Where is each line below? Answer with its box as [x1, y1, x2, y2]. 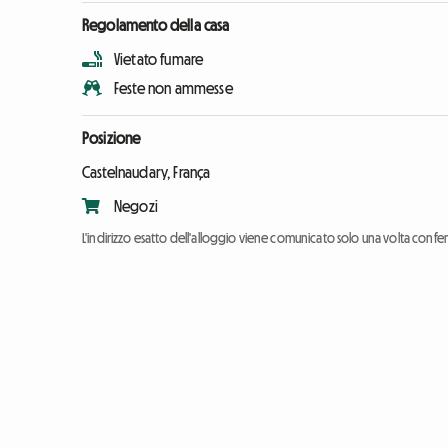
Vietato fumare [114, 50, 204, 67]
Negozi [114, 197, 158, 214]
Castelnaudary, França [82, 163, 211, 180]
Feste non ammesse [114, 79, 233, 96]
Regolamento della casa [82, 16, 230, 33]
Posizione [82, 129, 141, 146]
